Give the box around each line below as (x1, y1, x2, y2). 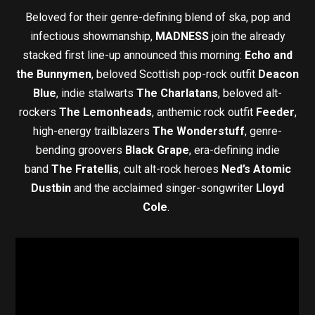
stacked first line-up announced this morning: (22, 49, 245, 63)
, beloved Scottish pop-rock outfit (91, 67, 258, 82)
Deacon (258, 67, 299, 82)
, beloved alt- (218, 86, 282, 101)
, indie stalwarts (56, 86, 136, 101)
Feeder (255, 105, 295, 120)
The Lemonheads (58, 105, 152, 120)
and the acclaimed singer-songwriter (71, 181, 256, 195)
